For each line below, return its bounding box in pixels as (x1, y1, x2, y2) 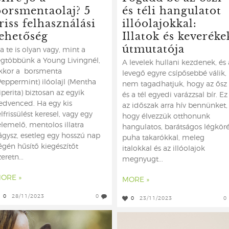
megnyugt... (122, 156, 163, 163)
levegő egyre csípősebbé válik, (122, 70, 226, 77)
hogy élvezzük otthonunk (122, 113, 210, 120)
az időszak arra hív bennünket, (122, 102, 227, 109)
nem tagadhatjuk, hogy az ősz (122, 81, 227, 88)
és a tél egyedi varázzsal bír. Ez (122, 91, 227, 99)
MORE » (122, 176, 149, 184)
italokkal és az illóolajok (122, 145, 205, 152)
